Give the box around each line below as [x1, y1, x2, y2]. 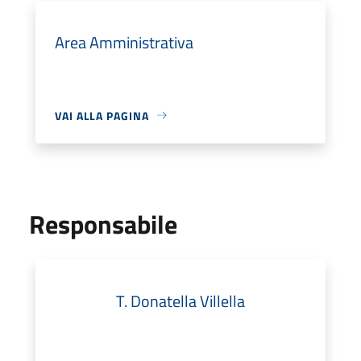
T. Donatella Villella [116, 288, 245, 313]
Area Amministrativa [55, 29, 193, 55]
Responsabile [29, 204, 177, 243]
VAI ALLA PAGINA [55, 106, 149, 124]
